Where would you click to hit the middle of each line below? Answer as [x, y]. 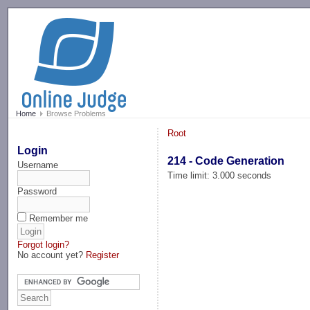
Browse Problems [75, 114]
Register [103, 255]
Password [37, 191]
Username [38, 165]
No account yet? [52, 255]
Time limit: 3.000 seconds [220, 175]
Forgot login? [44, 244]
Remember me [59, 218]
